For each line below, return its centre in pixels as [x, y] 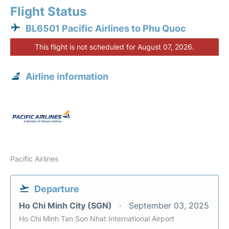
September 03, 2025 [169, 206]
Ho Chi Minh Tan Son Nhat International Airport [97, 219]
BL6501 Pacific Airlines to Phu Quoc [106, 29]
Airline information [67, 77]
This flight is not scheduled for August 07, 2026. [114, 47]
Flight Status [48, 12]
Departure [57, 189]
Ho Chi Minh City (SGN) [66, 206]
